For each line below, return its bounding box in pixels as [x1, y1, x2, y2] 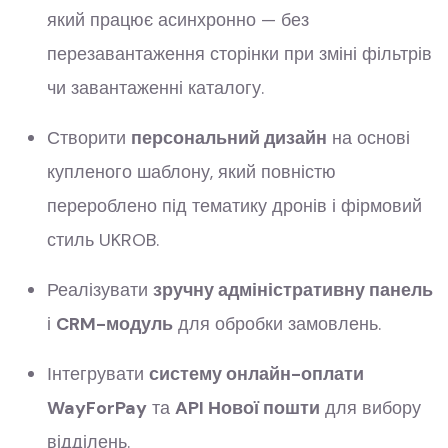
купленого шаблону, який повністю [47, 160, 336, 184]
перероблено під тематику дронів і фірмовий [47, 194, 422, 218]
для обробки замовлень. [173, 312, 381, 336]
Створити [47, 126, 131, 150]
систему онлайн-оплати [149, 362, 364, 386]
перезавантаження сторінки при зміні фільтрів [47, 42, 432, 66]
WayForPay [47, 396, 147, 420]
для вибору [320, 396, 421, 420]
